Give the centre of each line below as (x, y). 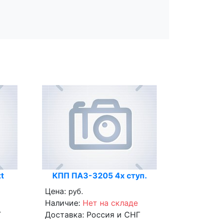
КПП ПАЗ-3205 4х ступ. (99, 175)
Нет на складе (110, 203)
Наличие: (64, 203)
